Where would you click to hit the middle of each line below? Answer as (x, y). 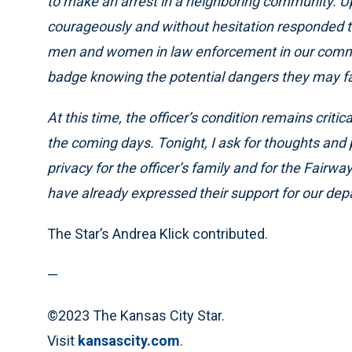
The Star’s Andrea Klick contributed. (158, 234)
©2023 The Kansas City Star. (136, 316)
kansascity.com (129, 341)
